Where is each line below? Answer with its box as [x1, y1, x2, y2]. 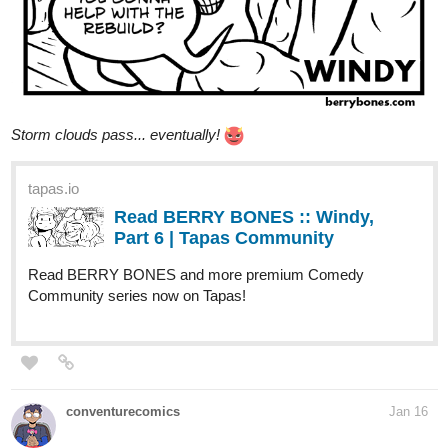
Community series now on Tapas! [28, 287, 246, 305]
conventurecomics [66, 404, 180, 420]
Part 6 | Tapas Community [114, 228, 334, 249]
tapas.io [28, 180, 79, 198]
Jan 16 [389, 404, 428, 420]
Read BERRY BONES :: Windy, [114, 207, 374, 228]
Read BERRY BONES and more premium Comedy [28, 266, 364, 284]
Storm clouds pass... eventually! [11, 126, 220, 143]
